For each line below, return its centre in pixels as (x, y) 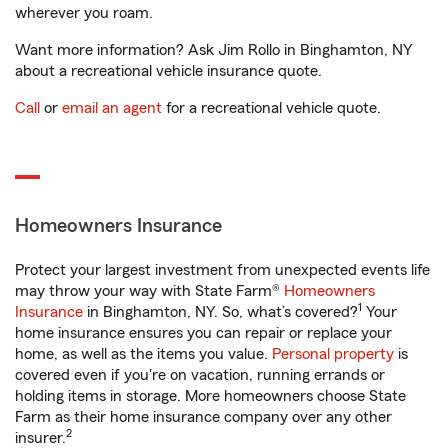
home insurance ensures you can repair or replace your (203, 333)
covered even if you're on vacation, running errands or (200, 375)
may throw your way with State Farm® (149, 291)
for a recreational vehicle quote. (271, 108)
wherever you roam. (84, 13)
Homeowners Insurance (118, 226)
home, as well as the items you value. (143, 354)
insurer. (40, 438)
